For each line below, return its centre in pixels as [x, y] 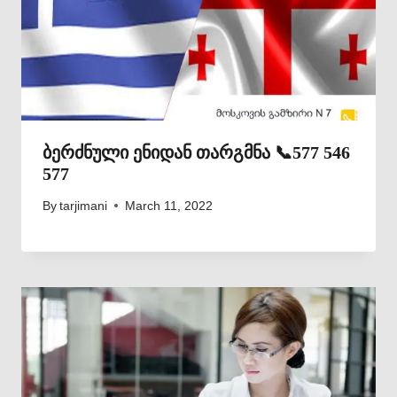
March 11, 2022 [169, 206]
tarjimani [84, 206]
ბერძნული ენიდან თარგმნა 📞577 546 [196, 152]
